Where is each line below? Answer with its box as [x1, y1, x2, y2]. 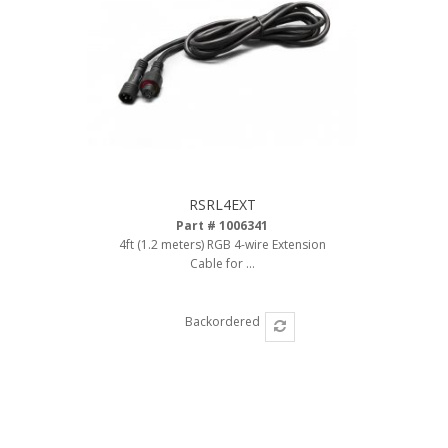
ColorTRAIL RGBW [45, 56, 149, 73]
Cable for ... [189, 255, 255, 272]
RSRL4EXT [188, 195, 256, 214]
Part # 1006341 [176, 217, 268, 234]
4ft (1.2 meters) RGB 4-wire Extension [118, 236, 326, 253]
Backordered [184, 313, 260, 330]
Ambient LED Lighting [45, 16, 167, 33]
